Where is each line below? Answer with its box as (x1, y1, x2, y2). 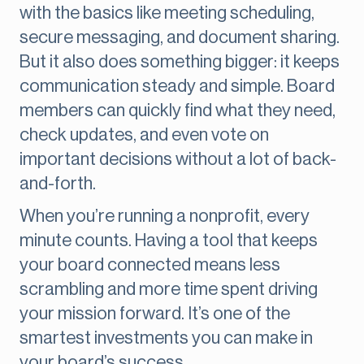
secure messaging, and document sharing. (19, 28, 340, 47)
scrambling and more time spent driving (19, 280, 318, 299)
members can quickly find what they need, (19, 102, 336, 120)
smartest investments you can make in (19, 329, 313, 348)
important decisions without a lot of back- (19, 150, 336, 169)
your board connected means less (19, 256, 280, 275)
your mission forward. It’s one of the (19, 305, 290, 323)
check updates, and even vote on (19, 126, 269, 145)
